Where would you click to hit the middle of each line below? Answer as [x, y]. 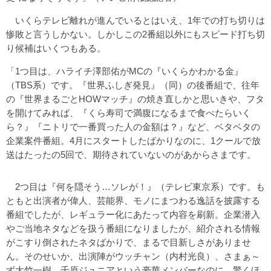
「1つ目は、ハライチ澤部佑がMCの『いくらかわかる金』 [125, 71]
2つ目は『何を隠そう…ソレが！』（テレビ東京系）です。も [135, 186]
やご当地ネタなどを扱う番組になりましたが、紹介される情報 [133, 228]
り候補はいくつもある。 [56, 48]
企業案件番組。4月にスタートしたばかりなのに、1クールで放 [133, 140]
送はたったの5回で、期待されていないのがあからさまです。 [131, 154]
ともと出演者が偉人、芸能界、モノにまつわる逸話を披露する [133, 200]
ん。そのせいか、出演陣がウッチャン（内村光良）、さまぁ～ [133, 256]
